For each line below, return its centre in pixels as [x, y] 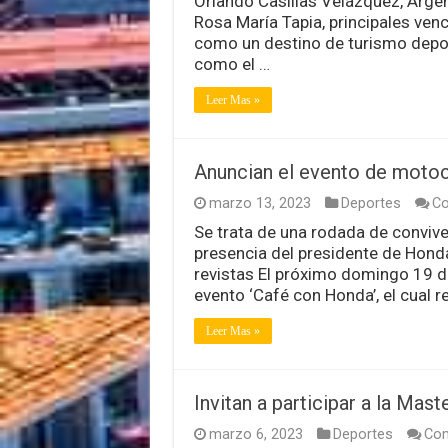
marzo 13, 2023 [259, 203]
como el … [231, 63]
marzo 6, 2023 [255, 434]
